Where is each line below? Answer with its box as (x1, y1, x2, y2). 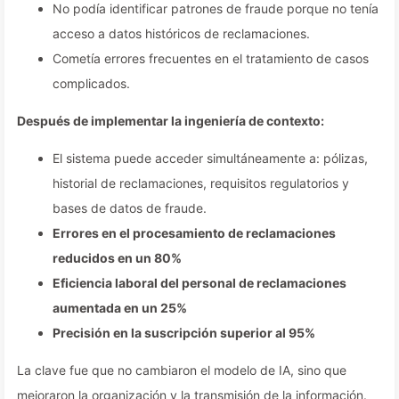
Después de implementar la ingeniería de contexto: (17, 113, 324, 128)
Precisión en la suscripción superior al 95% (53, 325, 315, 340)
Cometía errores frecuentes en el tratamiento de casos (53, 51, 369, 66)
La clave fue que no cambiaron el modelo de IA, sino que (17, 362, 346, 378)
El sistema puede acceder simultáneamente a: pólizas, (53, 151, 368, 166)
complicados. (53, 76, 130, 91)
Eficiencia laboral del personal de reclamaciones (53, 275, 346, 290)
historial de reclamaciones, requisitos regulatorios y (53, 175, 349, 191)
